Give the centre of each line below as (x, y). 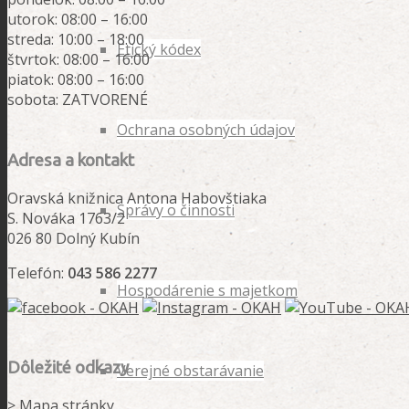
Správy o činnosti (176, 210)
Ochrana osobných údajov (206, 130)
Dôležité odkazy (68, 368)
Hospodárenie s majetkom (207, 290)
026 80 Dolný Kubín (73, 238)
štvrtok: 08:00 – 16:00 (79, 60)
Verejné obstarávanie (190, 371)
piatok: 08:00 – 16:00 (76, 80)
